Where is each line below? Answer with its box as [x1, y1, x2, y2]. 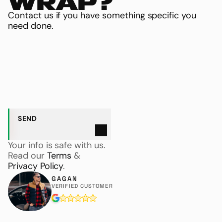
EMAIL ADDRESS [20, 83, 68, 90]
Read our [8, 150, 47, 162]
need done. [8, 20, 54, 32]
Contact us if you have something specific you [8, 9, 199, 21]
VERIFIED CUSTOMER [52, 182, 113, 189]
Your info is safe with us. [8, 139, 106, 151]
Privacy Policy [8, 160, 63, 172]
